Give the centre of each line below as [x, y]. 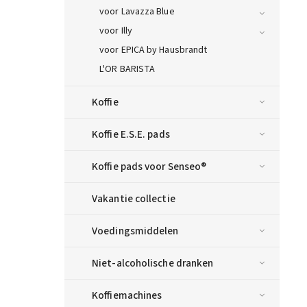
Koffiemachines [127, 296]
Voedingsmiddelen [135, 231]
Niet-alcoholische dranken [153, 263]
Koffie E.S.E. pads [131, 135]
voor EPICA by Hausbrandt [153, 50]
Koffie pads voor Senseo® [149, 167]
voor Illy [116, 31]
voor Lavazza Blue [137, 12]
